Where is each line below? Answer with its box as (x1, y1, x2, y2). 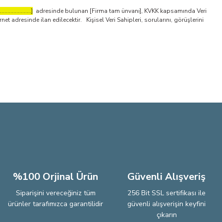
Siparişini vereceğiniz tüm (15, 188, 96, 198)
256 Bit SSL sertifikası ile (127, 188, 206, 198)
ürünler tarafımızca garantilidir (8, 199, 103, 209)
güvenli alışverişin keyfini (127, 199, 206, 209)
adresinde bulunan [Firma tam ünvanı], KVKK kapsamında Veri (33, 7, 207, 15)
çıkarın (156, 210, 177, 220)
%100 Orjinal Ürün (13, 170, 98, 183)
